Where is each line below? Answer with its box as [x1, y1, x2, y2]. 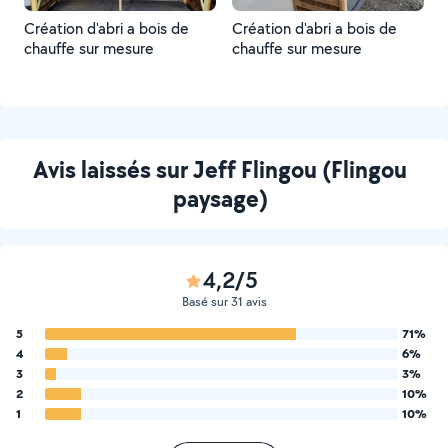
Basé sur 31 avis [181, 293, 267, 310]
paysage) [172, 182, 268, 214]
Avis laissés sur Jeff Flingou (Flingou [33, 153, 407, 185]
